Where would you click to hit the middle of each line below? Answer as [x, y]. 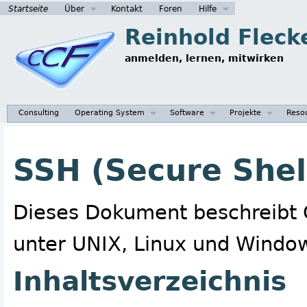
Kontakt [127, 9]
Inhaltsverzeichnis [150, 281]
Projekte [246, 112]
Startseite [28, 9]
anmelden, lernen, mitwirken [204, 59]
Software [187, 112]
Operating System [110, 112]
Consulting [39, 112]
